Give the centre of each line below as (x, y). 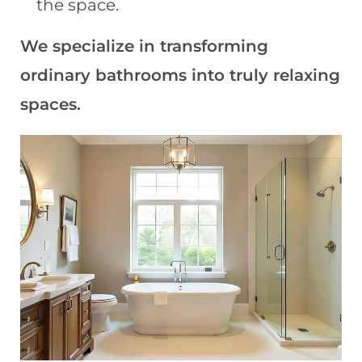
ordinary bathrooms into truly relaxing (180, 75)
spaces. (51, 104)
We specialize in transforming (144, 46)
